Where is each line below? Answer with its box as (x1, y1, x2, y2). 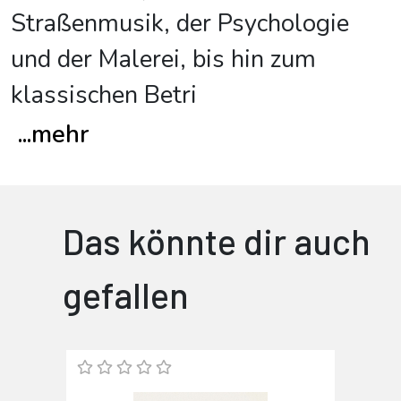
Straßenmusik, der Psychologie (11, 7, 349, 40)
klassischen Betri (11, 79, 197, 112)
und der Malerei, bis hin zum (11, 43, 316, 76)
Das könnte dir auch (63, 219, 371, 262)
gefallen (63, 273, 189, 316)
